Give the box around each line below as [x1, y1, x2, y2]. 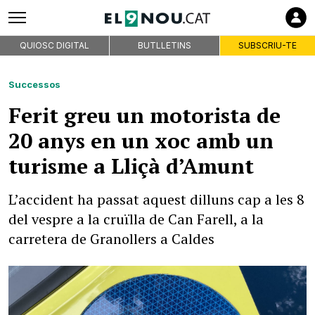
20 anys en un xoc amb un [8, 127, 274, 155]
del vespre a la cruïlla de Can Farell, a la [8, 210, 264, 229]
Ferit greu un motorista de [8, 101, 281, 129]
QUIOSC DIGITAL [20, 40, 90, 51]
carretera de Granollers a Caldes [8, 229, 214, 248]
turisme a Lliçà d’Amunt [8, 152, 254, 180]
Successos [8, 79, 60, 90]
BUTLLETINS [137, 40, 191, 51]
